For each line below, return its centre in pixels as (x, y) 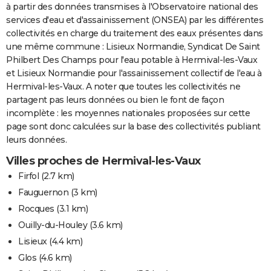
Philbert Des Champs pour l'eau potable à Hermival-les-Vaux (132, 60)
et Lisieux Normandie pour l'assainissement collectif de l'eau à (134, 73)
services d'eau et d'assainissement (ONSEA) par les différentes (135, 20)
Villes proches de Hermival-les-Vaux (103, 161)
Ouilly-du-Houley (53, 225)
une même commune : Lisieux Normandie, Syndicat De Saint (133, 46)
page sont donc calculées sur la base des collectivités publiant (133, 126)
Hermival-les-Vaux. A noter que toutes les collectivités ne (123, 86)
